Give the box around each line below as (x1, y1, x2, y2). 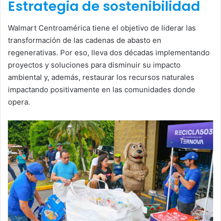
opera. (8, 97, 30, 107)
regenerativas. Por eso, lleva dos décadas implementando (8, 48, 210, 58)
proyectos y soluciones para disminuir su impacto (8, 60, 181, 70)
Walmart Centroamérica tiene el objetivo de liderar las (8, 23, 196, 33)
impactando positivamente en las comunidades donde (8, 85, 195, 95)
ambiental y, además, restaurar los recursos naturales (8, 73, 194, 82)
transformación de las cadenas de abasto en (8, 36, 161, 45)
